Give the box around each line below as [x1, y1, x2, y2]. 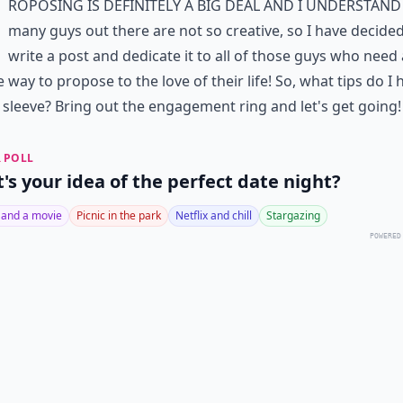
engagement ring [148, 96, 267, 116]
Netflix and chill [175, 208, 252, 223]
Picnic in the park [76, 208, 161, 223]
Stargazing [266, 208, 320, 223]
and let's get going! [267, 96, 401, 116]
